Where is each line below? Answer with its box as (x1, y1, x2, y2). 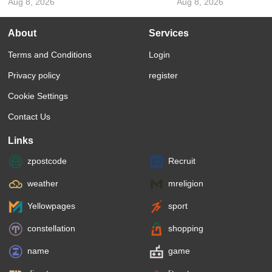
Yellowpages (27, 201, 76, 211)
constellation (27, 223, 76, 234)
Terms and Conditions (8, 49, 92, 59)
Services (149, 27, 189, 38)
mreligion (168, 178, 204, 189)
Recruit (168, 156, 196, 166)
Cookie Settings (8, 90, 69, 101)
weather (27, 178, 59, 189)
